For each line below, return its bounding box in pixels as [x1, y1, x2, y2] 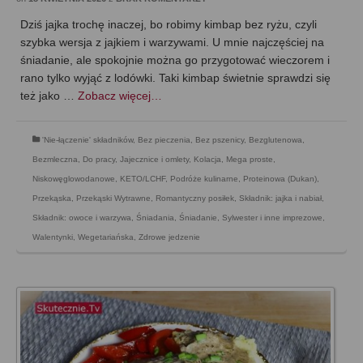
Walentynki [32, 232, 73, 241]
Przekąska [32, 193, 71, 203]
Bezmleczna [32, 154, 78, 164]
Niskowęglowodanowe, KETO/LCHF [32, 173, 165, 183]
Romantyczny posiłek [156, 193, 234, 203]
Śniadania [136, 212, 174, 222]
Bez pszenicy [195, 135, 244, 144]
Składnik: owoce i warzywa [32, 212, 131, 222]
